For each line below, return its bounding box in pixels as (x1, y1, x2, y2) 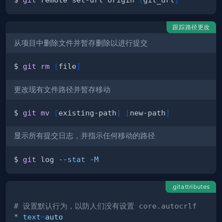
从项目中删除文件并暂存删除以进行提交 (14, 38, 148, 48)
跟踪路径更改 (172, 23, 210, 31)
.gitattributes (171, 182, 210, 190)
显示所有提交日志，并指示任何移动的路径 (14, 131, 155, 141)
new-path (130, 108, 166, 117)
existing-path (58, 108, 116, 117)
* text (14, 212, 41, 221)
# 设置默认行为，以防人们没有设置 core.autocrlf (14, 201, 197, 210)
